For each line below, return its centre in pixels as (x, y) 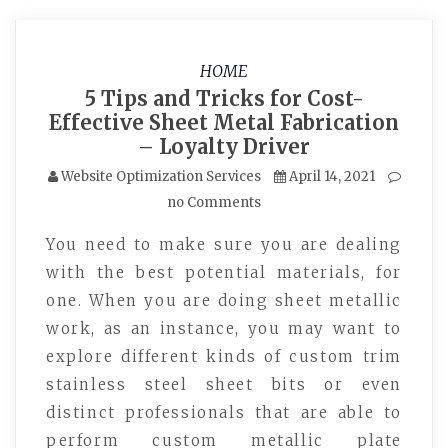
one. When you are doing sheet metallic (224, 300)
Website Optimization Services (160, 176)
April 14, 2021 (331, 176)
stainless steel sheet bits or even (224, 384)
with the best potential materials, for (224, 272)
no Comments (214, 202)
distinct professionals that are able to (224, 412)
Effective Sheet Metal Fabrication (224, 122)
